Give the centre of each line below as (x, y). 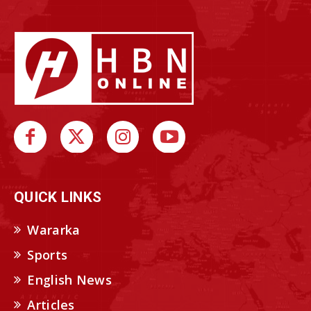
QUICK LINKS (58, 197)
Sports (48, 255)
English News (69, 280)
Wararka (54, 230)
